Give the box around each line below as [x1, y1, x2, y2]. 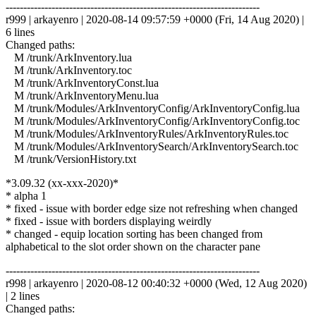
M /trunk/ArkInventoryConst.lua [6, 76, 159, 89]
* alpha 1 [6, 189, 47, 202]
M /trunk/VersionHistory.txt [6, 152, 136, 165]
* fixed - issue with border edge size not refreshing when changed [6, 202, 298, 214]
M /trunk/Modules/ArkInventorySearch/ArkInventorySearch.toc [6, 140, 298, 152]
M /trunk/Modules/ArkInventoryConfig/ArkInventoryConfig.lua [6, 102, 300, 114]
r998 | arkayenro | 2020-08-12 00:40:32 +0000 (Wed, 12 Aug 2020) [6, 276, 307, 289]
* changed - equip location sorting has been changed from [6, 227, 262, 240]
